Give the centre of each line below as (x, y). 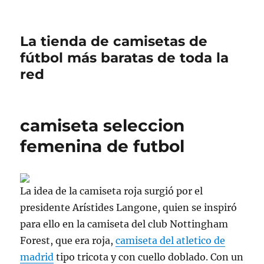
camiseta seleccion (103, 126)
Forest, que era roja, (68, 240)
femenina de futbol (103, 146)
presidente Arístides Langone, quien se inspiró (129, 207)
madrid (37, 257)
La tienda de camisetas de (114, 41)
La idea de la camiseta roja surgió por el (112, 191)
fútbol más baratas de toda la (125, 58)
